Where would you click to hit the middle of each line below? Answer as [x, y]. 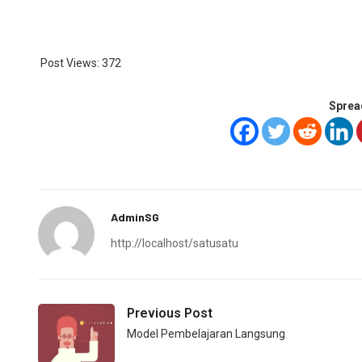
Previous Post [170, 313]
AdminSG [135, 217]
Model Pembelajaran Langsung [206, 333]
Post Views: [70, 63]
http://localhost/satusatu [175, 243]
